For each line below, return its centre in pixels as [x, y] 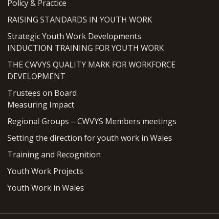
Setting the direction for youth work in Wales [90, 138]
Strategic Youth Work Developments [74, 36]
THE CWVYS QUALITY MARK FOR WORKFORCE [91, 65]
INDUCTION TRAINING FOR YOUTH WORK [86, 48]
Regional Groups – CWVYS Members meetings [92, 121]
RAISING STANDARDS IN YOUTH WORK [80, 20]
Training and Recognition [54, 155]
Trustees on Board [42, 93]
